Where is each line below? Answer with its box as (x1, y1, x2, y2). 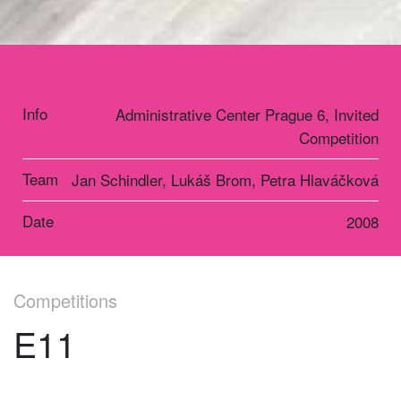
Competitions (13, 286, 117, 313)
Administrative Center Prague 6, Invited (115, 102, 379, 125)
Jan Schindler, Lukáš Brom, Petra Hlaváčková (72, 167, 379, 191)
